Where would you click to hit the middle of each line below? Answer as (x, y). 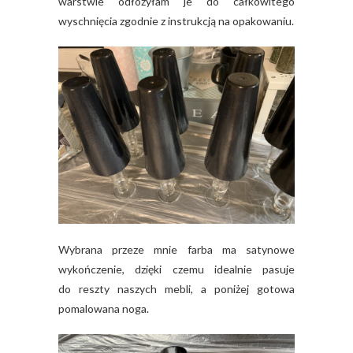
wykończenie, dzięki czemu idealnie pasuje (176, 269)
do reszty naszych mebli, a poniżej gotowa (176, 289)
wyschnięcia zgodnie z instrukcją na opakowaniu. (176, 21)
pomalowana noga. (104, 308)
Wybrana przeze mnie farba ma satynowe (176, 249)
